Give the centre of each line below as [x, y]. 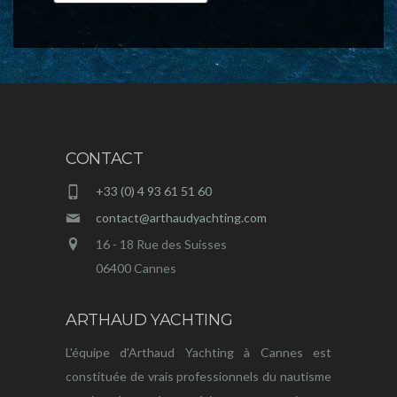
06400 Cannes [136, 269]
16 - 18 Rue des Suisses [161, 245]
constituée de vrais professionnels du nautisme [198, 377]
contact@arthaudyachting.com [181, 218]
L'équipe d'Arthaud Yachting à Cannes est [198, 353]
